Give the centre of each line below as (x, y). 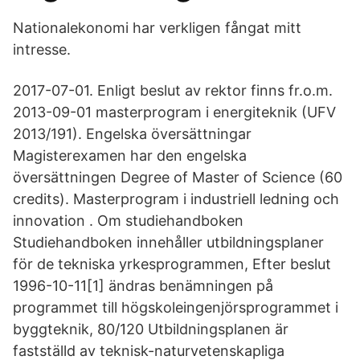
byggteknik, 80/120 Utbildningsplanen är (151, 329)
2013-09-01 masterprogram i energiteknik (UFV (174, 112)
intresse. (42, 49)
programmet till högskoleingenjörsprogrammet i (176, 307)
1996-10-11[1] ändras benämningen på (143, 286)
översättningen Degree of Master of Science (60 (178, 177)
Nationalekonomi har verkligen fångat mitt (157, 28)
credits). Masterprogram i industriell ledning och (176, 199)
